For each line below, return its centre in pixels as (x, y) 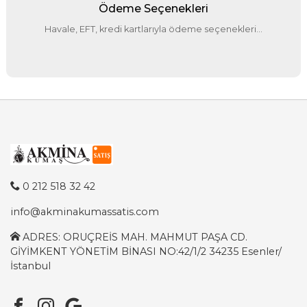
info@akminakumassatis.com (84, 211)
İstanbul (30, 266)
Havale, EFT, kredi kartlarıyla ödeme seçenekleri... (153, 29)
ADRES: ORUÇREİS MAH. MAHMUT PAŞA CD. (133, 237)
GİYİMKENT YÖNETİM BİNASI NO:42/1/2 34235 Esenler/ (146, 251)
